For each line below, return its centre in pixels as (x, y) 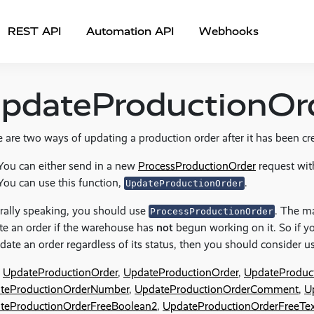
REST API (34, 31)
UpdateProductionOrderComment (217, 289)
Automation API (130, 31)
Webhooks (229, 31)
